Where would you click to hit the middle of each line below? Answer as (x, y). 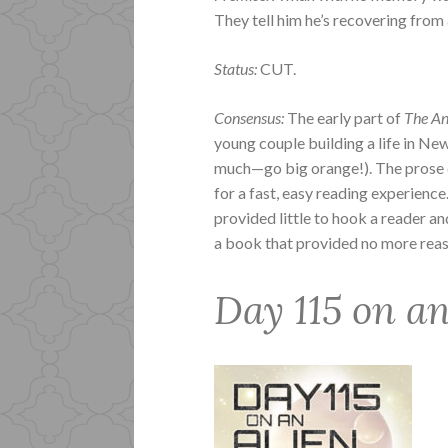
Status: (237, 68)
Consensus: (251, 117)
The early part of (344, 117)
